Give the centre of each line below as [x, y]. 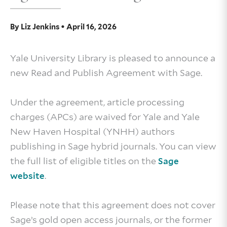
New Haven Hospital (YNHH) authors [92, 131]
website [27, 176]
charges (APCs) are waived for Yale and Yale [105, 117]
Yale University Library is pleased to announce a [113, 58]
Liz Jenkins [41, 27]
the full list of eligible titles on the [84, 161]
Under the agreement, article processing [97, 102]
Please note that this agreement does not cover [113, 205]
